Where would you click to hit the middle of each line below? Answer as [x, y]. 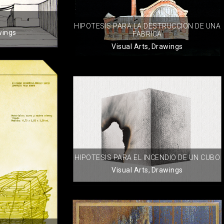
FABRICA [147, 34]
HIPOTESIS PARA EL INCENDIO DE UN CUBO [147, 157]
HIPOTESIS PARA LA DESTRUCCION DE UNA [147, 26]
